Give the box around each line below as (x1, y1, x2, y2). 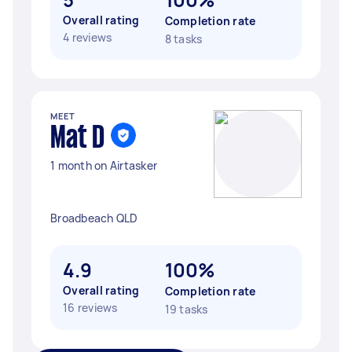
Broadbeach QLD (50, 211, 138, 225)
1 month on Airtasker (50, 158, 157, 173)
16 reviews (63, 300, 118, 315)
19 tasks (164, 302, 208, 317)
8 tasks (164, 31, 203, 46)
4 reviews (63, 30, 112, 45)
